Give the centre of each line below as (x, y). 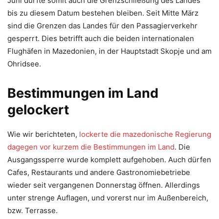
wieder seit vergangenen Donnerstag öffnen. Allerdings (104, 185)
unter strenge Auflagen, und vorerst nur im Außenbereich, (108, 198)
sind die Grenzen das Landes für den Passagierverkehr (102, 26)
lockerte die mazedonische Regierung (145, 134)
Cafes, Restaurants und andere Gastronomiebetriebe (99, 173)
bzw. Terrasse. (33, 211)
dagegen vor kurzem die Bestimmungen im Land (91, 147)
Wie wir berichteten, (43, 134)
